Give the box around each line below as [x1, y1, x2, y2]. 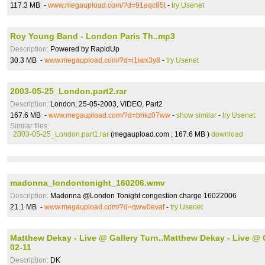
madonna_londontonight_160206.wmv [10, 178, 165, 188]
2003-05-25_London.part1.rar [13, 130, 109, 138]
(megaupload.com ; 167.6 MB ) [109, 130, 211, 138]
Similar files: [10, 122, 49, 130]
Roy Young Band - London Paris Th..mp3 [10, 31, 175, 41]
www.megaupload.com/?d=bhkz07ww [49, 111, 170, 119]
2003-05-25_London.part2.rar [10, 86, 127, 96]
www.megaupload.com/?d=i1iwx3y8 [44, 56, 160, 64]
